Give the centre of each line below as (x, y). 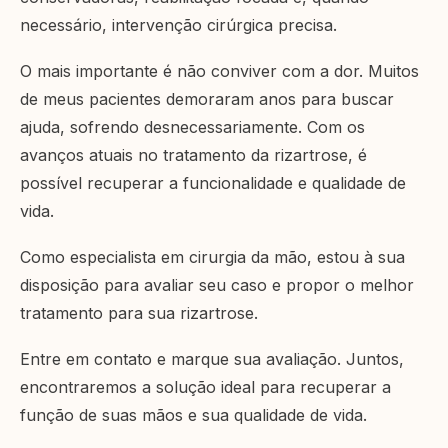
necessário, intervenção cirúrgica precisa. (178, 25)
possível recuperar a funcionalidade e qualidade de (213, 183)
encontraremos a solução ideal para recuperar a (205, 387)
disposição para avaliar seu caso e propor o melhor (217, 285)
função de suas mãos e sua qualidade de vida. (193, 415)
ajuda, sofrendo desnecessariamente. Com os (192, 127)
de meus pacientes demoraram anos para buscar (207, 99)
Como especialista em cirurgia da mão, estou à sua (212, 257)
